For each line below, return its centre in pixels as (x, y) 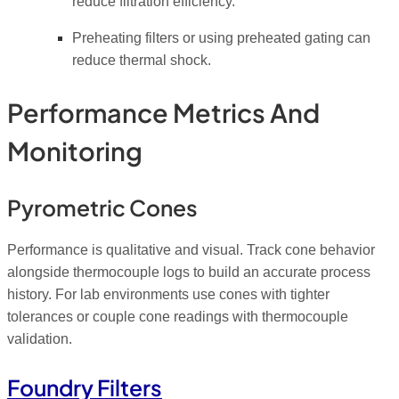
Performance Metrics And (163, 112)
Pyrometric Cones (102, 208)
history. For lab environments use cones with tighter (168, 294)
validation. (40, 338)
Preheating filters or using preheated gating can (221, 38)
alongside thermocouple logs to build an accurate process (189, 272)
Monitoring (75, 150)
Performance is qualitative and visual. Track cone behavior (191, 249)
